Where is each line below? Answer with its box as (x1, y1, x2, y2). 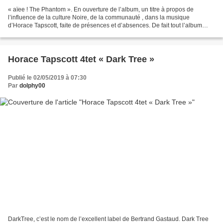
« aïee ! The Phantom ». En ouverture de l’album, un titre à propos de (8, 6, 194, 13)
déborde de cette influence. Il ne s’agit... (8, 30, 115, 37)
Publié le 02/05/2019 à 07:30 (8, 74, 87, 82)
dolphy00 (19, 82, 45, 90)
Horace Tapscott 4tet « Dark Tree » (8, 54, 154, 65)
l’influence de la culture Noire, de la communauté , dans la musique (8, 14, 190, 21)
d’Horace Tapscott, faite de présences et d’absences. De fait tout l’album (8, 22, 202, 29)
